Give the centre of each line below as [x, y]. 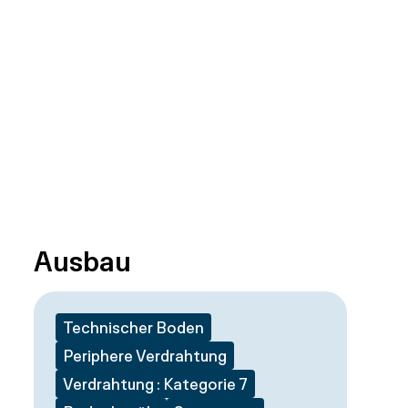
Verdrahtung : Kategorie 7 [155, 383]
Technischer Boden [133, 327]
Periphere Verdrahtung [144, 355]
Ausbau [82, 260]
